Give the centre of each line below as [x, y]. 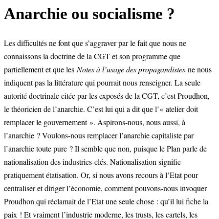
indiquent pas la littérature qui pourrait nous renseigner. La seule [102, 82]
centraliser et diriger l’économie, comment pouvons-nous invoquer [105, 188]
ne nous [198, 69]
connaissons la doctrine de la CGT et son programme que [92, 56]
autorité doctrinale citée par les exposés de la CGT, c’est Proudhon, [107, 95]
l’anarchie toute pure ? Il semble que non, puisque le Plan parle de [105, 148]
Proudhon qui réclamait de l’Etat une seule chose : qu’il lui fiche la [106, 201]
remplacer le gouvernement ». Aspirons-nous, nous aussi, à [95, 122]
